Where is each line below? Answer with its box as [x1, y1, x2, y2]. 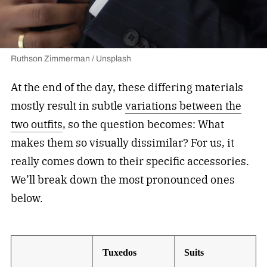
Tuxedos [103, 247, 137, 258]
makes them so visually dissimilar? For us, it [10, 135, 234, 150]
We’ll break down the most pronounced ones [10, 172, 235, 187]
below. [10, 191, 43, 205]
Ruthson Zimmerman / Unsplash [10, 52, 131, 65]
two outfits [10, 117, 63, 131]
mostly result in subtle [10, 98, 125, 113]
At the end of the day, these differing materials [10, 80, 243, 94]
